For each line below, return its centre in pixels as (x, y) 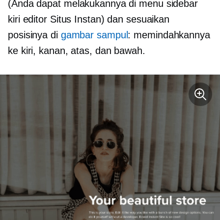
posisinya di (34, 35)
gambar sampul (94, 35)
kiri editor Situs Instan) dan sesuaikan (89, 19)
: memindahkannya (169, 35)
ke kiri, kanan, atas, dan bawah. (77, 51)
